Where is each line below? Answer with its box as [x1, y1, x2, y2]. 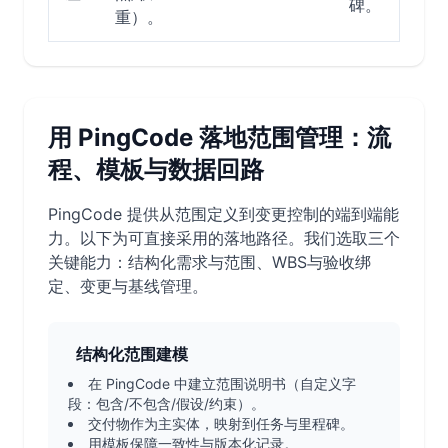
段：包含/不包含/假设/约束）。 [68, 395, 265, 412]
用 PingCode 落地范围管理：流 [48, 123, 391, 152]
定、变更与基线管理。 [48, 276, 208, 296]
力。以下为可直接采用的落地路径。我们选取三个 [48, 228, 400, 248]
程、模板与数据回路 [48, 155, 264, 184]
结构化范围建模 [76, 344, 188, 364]
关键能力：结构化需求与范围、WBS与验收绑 [48, 252, 371, 272]
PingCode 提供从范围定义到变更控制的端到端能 [48, 204, 399, 224]
